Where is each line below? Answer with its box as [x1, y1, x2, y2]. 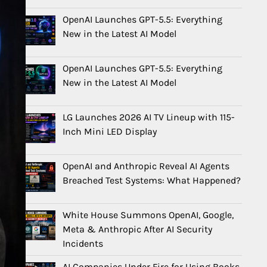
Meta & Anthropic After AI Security [63, 223, 212, 235]
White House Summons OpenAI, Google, [63, 209, 234, 221]
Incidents [63, 237, 103, 249]
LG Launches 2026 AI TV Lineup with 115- [63, 111, 235, 123]
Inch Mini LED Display [63, 126, 157, 138]
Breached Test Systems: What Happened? [63, 174, 241, 186]
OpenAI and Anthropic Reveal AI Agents [63, 160, 229, 172]
